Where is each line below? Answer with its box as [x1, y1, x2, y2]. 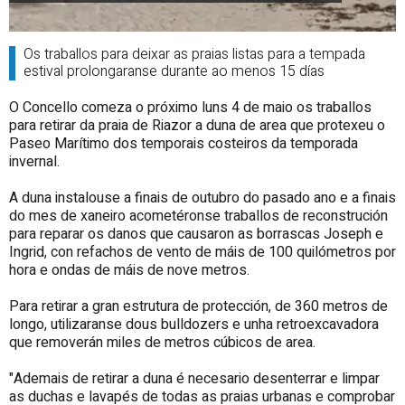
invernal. [9, 150, 60, 173]
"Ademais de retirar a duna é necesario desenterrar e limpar [9, 367, 380, 390]
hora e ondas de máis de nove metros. [9, 259, 250, 281]
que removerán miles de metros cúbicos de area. [9, 331, 316, 353]
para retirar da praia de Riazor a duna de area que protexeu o [9, 114, 385, 137]
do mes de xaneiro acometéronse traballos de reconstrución [9, 204, 388, 227]
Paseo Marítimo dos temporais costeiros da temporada [9, 132, 358, 155]
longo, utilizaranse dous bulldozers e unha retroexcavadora [9, 313, 379, 335]
